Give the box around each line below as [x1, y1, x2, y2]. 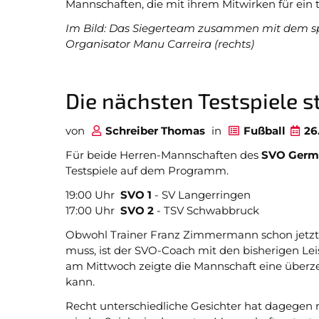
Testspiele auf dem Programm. [66, 164, 229, 177]
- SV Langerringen [152, 188, 251, 202]
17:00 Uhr [66, 204, 120, 217]
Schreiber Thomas [105, 124, 205, 137]
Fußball [244, 124, 286, 137]
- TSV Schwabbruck [154, 204, 259, 217]
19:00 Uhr [66, 188, 120, 202]
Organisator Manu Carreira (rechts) [66, 37, 254, 51]
